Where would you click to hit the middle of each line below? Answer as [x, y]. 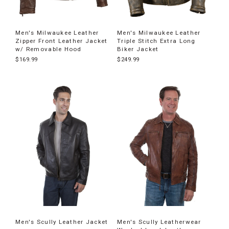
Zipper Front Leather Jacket [62, 41]
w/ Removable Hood [49, 49]
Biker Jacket [138, 49]
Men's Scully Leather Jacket [62, 222]
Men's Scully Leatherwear [159, 222]
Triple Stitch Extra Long [156, 41]
